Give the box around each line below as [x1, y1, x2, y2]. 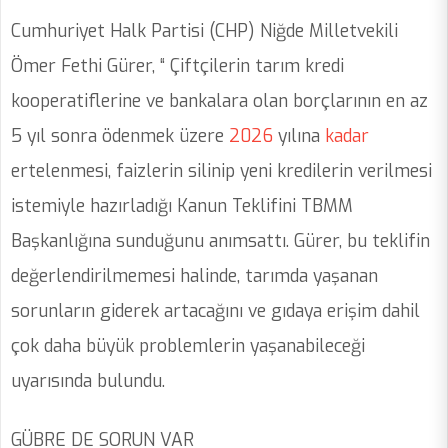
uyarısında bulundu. [11, 369, 170, 394]
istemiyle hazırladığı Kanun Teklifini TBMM [11, 194, 353, 219]
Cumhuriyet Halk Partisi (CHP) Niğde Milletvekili [11, 19, 398, 44]
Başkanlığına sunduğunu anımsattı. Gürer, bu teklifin [11, 229, 430, 254]
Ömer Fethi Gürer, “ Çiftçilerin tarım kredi [11, 54, 344, 79]
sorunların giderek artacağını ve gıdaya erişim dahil [11, 299, 420, 324]
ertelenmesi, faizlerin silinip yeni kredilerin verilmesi [11, 159, 432, 184]
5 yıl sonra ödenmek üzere [11, 124, 224, 149]
